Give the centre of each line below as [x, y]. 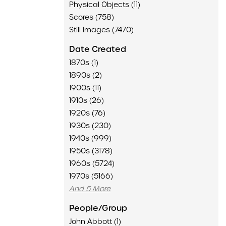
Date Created [98, 49]
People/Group [98, 208]
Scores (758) [92, 17]
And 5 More [90, 189]
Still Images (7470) [101, 30]
